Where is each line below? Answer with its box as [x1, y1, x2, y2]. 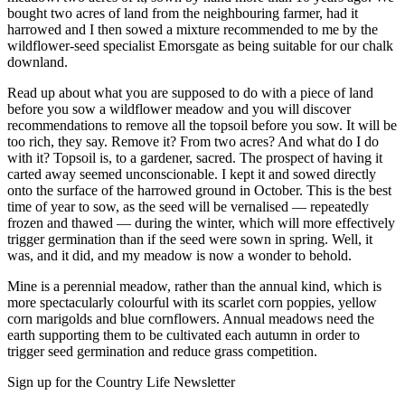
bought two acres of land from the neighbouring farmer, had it [7, 5, 358, 22]
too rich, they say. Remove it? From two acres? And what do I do [7, 134, 379, 150]
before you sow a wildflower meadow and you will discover [7, 101, 351, 118]
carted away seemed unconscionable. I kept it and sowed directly [7, 166, 376, 183]
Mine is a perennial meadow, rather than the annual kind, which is [7, 278, 381, 295]
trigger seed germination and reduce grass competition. [7, 344, 317, 360]
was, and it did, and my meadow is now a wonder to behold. [7, 248, 352, 264]
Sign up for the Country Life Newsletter [7, 374, 235, 391]
